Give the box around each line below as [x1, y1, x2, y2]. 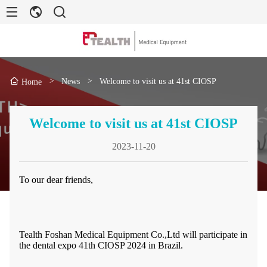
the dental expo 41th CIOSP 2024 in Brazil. [19, 240, 183, 250]
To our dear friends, [19, 175, 93, 185]
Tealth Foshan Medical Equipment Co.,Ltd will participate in [19, 229, 247, 240]
